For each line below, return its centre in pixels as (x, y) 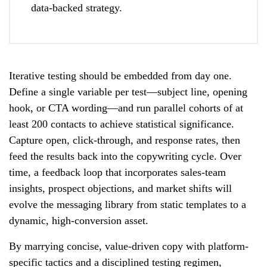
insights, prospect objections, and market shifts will (120, 188)
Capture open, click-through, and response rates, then (125, 140)
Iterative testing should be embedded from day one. (120, 75)
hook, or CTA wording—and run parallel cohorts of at (126, 108)
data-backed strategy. (77, 7)
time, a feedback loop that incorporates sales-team (117, 172)
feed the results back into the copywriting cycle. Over (125, 156)
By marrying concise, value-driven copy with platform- (129, 246)
